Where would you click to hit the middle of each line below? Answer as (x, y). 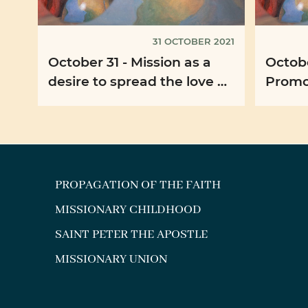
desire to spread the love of (139, 81)
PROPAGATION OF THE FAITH (138, 185)
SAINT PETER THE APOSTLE (132, 234)
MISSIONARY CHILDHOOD (129, 209)
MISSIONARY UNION (111, 259)
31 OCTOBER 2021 (194, 41)
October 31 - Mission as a (130, 62)
